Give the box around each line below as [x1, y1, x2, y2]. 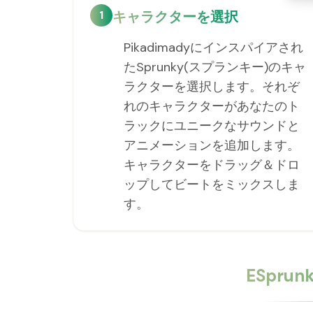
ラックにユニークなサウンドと [124, 117, 300, 134]
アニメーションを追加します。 [124, 137, 300, 154]
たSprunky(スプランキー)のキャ [124, 59, 306, 75]
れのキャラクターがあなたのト [124, 98, 300, 115]
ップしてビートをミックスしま [124, 176, 300, 193]
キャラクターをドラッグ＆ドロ [124, 156, 300, 173]
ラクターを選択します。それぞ [124, 78, 300, 95]
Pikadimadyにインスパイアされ [124, 39, 303, 56]
